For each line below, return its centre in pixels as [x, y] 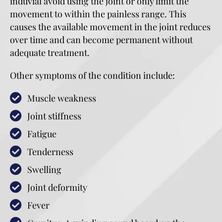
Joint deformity [57, 187]
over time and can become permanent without [101, 40]
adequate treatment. [50, 53]
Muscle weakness [62, 98]
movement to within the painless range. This [98, 14]
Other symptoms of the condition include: [92, 75]
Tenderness [50, 152]
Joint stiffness [54, 116]
